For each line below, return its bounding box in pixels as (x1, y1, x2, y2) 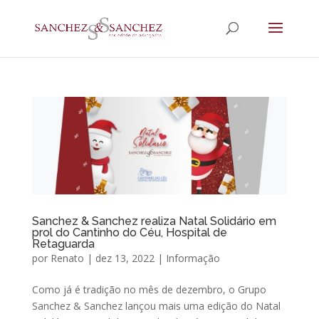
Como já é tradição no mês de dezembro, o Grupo (31, 283, 266, 297)
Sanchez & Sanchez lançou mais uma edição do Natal (31, 299, 281, 313)
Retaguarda (31, 237, 95, 251)
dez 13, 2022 (95, 251, 155, 266)
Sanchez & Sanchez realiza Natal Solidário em (31, 214, 276, 229)
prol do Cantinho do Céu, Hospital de (31, 226, 227, 240)
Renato (50, 251, 84, 266)
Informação (165, 251, 220, 266)
